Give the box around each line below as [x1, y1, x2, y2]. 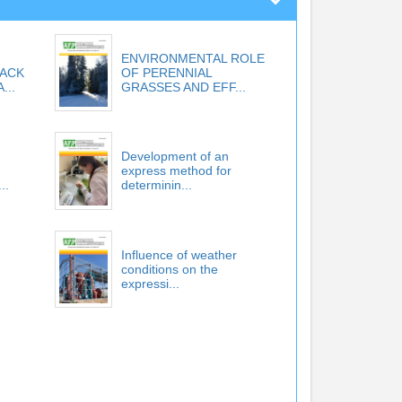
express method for [120, 163, 232, 179]
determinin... [120, 178, 192, 193]
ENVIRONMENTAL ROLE [120, 51, 265, 66]
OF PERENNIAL [120, 66, 212, 80]
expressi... [120, 275, 179, 291]
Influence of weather [120, 247, 237, 262]
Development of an [120, 149, 229, 164]
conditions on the [120, 261, 218, 276]
